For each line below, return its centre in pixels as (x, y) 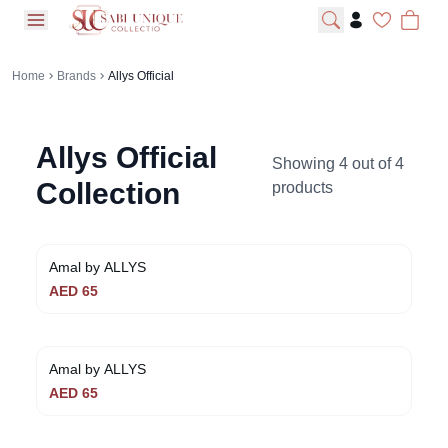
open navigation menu (113, 30)
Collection (108, 193)
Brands (76, 76)
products (303, 187)
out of (372, 163)
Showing (306, 163)
